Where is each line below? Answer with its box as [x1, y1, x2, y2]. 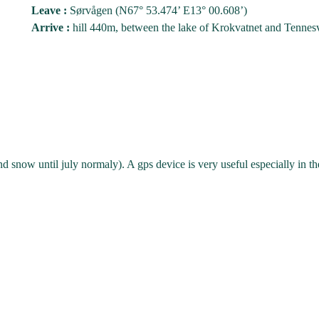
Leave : [31, 4, 67, 16]
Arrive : [31, 21, 70, 33]
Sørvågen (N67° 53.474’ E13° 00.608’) [67, 4, 247, 16]
